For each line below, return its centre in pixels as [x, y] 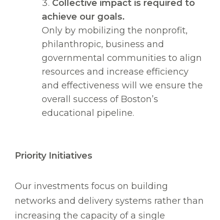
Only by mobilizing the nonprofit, [115, 31]
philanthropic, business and [103, 44]
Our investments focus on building [91, 186]
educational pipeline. [88, 113]
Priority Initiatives [54, 156]
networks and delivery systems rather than [109, 201]
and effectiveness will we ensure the [122, 86]
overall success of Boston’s [100, 99]
